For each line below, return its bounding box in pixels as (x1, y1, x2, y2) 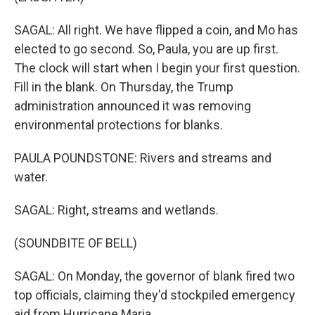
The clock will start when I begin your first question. (14, 60, 300, 75)
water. (14, 169, 48, 184)
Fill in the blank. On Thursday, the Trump (14, 79, 233, 94)
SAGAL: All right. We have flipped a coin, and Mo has (14, 22, 298, 37)
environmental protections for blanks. (14, 117, 223, 132)
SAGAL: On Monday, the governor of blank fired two (14, 269, 295, 283)
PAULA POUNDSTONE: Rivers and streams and (14, 150, 271, 165)
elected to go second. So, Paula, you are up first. (14, 41, 278, 56)
